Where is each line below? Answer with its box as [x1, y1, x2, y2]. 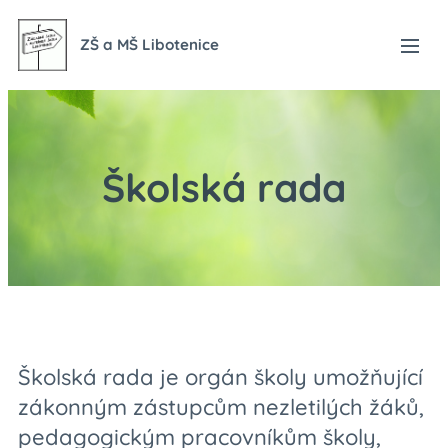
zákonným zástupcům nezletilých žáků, [18, 393, 424, 421]
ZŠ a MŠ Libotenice [80, 35, 219, 54]
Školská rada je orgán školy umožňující [18, 363, 423, 391]
